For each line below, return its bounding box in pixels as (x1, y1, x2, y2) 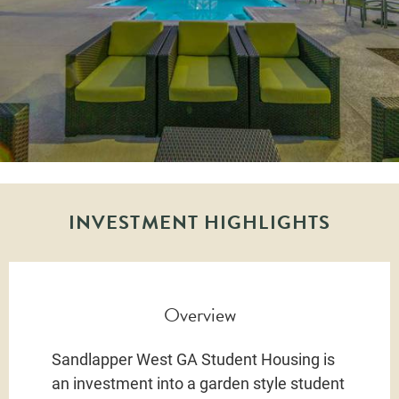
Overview (163, 299, 236, 330)
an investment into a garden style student (52, 371, 345, 394)
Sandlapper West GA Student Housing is (52, 347, 335, 370)
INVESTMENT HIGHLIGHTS (68, 207, 331, 237)
